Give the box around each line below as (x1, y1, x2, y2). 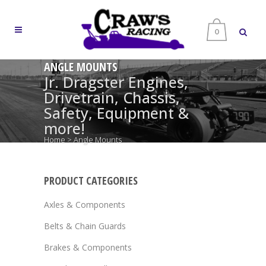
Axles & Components (44, 199, 125, 210)
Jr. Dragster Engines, (44, 72, 188, 92)
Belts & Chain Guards (44, 220, 126, 232)
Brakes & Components (44, 242, 132, 253)
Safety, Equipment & (44, 103, 189, 123)
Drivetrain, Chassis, (44, 87, 180, 107)
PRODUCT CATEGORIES (44, 173, 138, 188)
